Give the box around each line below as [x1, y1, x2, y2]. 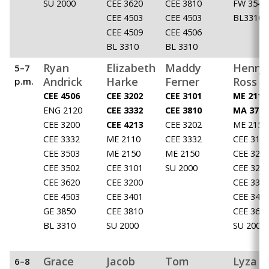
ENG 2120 [43, 104, 82, 116]
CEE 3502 [43, 162, 80, 174]
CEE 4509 [106, 26, 143, 38]
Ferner [165, 74, 199, 89]
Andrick [43, 74, 82, 89]
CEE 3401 [106, 191, 143, 203]
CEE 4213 [106, 119, 143, 131]
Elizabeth [106, 61, 156, 76]
